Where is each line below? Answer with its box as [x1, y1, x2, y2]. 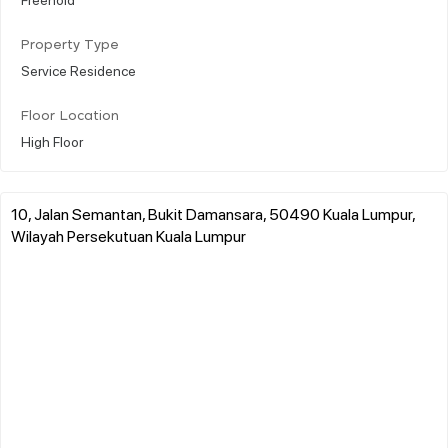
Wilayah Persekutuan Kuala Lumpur [11, 224, 246, 246]
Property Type [21, 38, 119, 52]
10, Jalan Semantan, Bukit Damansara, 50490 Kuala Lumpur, [11, 202, 415, 224]
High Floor [21, 131, 83, 150]
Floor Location [21, 109, 119, 123]
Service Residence [21, 60, 136, 79]
